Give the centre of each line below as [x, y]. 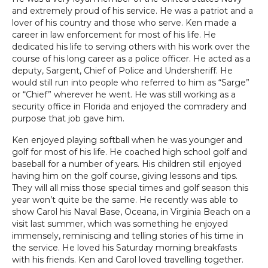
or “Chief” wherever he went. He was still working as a [124, 95]
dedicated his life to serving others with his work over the [131, 47]
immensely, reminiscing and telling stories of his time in [128, 236]
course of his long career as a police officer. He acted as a [131, 59]
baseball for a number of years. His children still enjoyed [127, 164]
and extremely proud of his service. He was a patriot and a [133, 11]
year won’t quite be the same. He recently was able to [125, 200]
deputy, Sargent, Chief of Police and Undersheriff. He [122, 71]
